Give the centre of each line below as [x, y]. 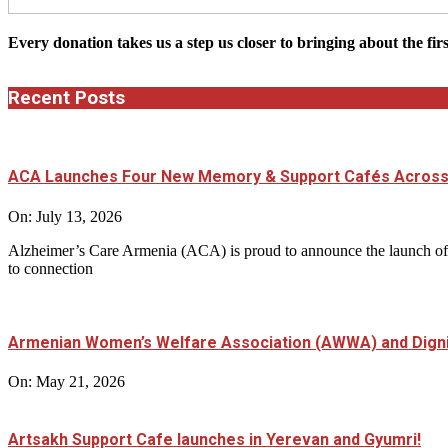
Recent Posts [66, 98]
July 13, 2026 [79, 216]
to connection [50, 268]
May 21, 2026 [80, 382]
